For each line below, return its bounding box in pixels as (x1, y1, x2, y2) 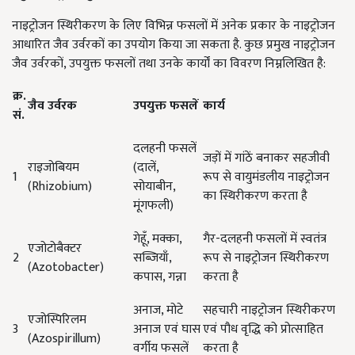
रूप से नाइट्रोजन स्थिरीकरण (203, 247, 329, 269)
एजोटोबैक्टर (28, 238, 82, 260)
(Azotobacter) (28, 257, 104, 279)
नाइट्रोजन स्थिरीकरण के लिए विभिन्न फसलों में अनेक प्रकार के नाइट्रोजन (12, 15, 335, 37)
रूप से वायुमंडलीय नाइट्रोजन (203, 166, 330, 189)
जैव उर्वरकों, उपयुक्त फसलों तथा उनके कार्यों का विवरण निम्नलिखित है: (12, 53, 326, 75)
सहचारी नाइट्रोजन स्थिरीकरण (203, 300, 335, 322)
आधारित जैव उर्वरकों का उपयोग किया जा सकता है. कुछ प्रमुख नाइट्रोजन (12, 34, 335, 56)
